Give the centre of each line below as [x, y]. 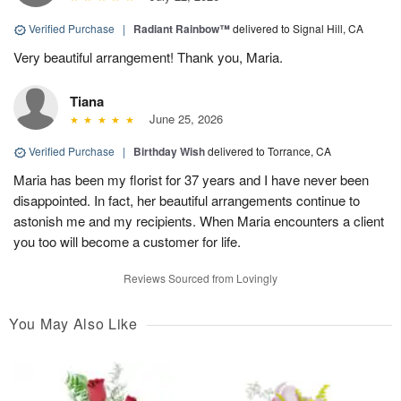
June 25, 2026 [182, 119]
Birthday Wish [169, 152]
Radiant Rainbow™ [182, 29]
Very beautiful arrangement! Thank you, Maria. [148, 57]
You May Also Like [73, 324]
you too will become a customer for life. [127, 242]
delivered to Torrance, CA [269, 151]
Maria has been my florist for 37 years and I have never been [191, 180]
